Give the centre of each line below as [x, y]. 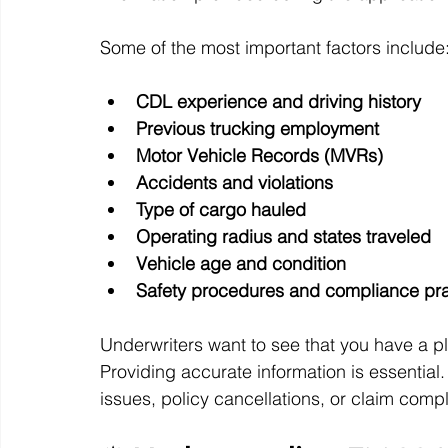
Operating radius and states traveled [283, 237]
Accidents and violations [234, 183]
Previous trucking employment [257, 129]
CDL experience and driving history [278, 102]
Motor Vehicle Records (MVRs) [259, 156]
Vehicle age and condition [241, 264]
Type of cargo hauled [221, 210]
